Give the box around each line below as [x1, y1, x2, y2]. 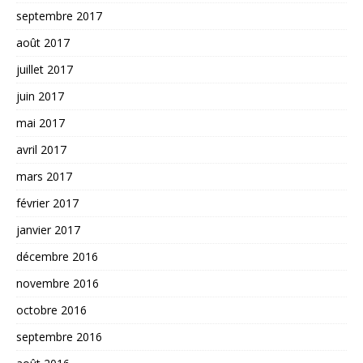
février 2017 [16, 195, 79, 211]
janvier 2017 [16, 222, 80, 237]
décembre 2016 [16, 249, 98, 264]
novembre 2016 [16, 275, 99, 291]
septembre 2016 [16, 329, 102, 344]
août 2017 [16, 35, 70, 50]
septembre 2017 [16, 8, 102, 23]
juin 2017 [16, 88, 64, 104]
